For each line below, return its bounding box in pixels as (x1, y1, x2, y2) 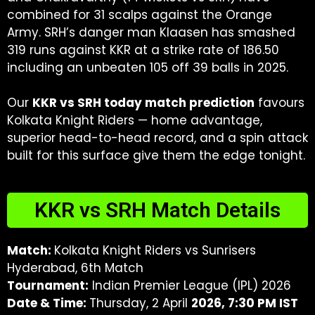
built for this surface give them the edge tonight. (7, 147, 305, 164)
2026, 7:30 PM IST (191, 295, 298, 311)
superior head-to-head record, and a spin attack (7, 129, 308, 146)
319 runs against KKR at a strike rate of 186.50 (7, 41, 279, 58)
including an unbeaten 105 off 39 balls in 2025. (7, 59, 288, 76)
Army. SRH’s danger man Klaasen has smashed (7, 24, 295, 41)
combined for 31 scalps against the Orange (7, 6, 272, 23)
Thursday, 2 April (89, 295, 191, 311)
